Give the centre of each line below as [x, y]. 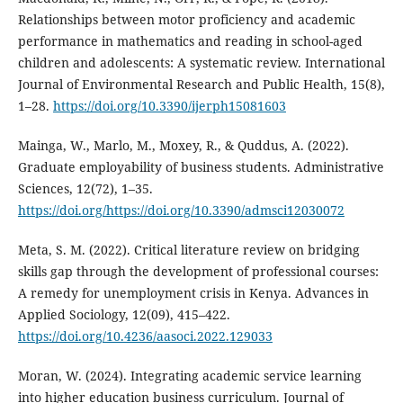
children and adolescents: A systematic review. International [201, 63]
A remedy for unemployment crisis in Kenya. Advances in [193, 293]
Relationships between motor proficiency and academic [186, 20]
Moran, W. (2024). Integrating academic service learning [189, 376]
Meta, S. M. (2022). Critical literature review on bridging [188, 250]
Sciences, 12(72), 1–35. [85, 189]
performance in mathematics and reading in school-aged [190, 41]
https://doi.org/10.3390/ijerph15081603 [169, 106]
